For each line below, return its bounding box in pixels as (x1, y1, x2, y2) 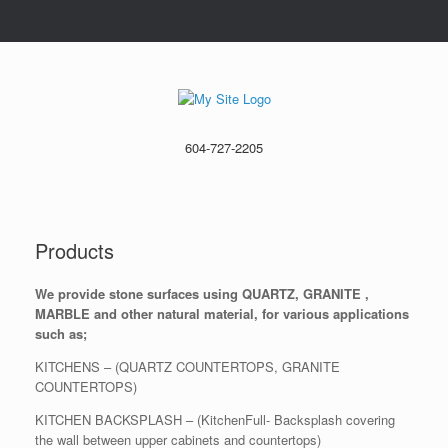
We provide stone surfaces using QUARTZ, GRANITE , (35, 284, 369, 304)
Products (35, 236, 114, 266)
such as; (35, 324, 87, 344)
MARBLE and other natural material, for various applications (35, 304, 409, 324)
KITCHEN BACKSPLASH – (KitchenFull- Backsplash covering (35, 410, 395, 430)
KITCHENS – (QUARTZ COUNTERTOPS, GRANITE (35, 357, 340, 377)
